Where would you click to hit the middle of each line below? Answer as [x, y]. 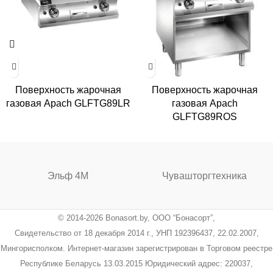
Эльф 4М [68, 175]
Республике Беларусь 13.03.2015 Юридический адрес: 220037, [136, 264]
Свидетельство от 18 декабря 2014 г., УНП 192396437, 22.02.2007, [136, 233]
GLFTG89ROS [205, 117]
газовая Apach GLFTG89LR [68, 103]
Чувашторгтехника [205, 175]
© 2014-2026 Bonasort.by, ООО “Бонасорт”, [136, 218]
